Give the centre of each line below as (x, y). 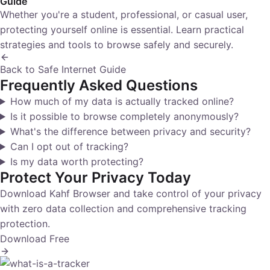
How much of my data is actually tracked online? (122, 101)
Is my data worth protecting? (77, 162)
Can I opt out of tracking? (69, 146)
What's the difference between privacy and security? (130, 131)
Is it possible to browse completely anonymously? (124, 116)
